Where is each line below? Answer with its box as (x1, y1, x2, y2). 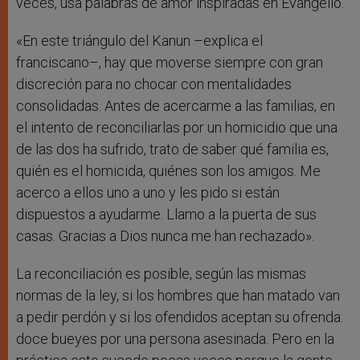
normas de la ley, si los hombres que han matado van (16, 287, 340, 305)
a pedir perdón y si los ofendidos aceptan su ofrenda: (16, 309, 343, 326)
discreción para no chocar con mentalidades (16, 76, 292, 93)
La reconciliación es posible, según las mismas (16, 265, 306, 283)
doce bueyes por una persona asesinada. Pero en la (16, 330, 334, 348)
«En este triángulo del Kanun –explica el (16, 32, 263, 50)
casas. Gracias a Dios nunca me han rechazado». (16, 227, 314, 245)
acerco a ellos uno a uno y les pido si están (16, 184, 280, 202)
